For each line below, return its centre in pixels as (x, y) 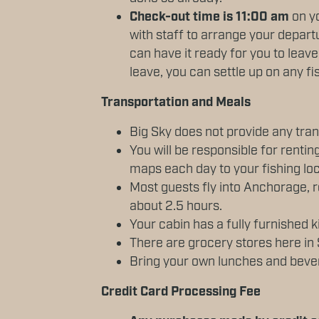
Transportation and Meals (176, 103)
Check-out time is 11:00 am (209, 17)
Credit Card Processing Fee (181, 292)
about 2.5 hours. (176, 207)
